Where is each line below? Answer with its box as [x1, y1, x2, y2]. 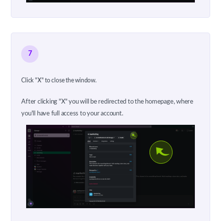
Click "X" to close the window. [21, 77, 97, 83]
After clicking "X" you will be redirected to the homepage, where [21, 98, 193, 105]
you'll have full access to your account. [21, 110, 123, 117]
